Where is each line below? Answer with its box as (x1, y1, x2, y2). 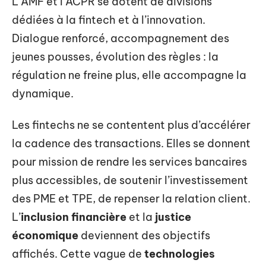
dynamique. (12, 86, 74, 100)
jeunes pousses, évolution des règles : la (12, 49, 218, 64)
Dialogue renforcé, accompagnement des (12, 31, 229, 45)
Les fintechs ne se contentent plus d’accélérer (12, 118, 251, 132)
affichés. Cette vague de (12, 247, 144, 261)
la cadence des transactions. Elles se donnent (12, 137, 251, 150)
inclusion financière (21, 210, 126, 224)
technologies (144, 247, 215, 261)
